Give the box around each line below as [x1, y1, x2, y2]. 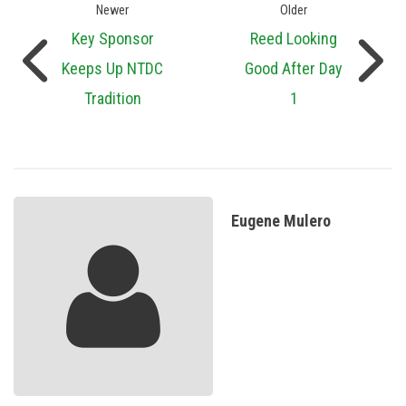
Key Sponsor [71, 29, 154, 49]
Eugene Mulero [231, 211, 331, 231]
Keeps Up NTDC [62, 59, 163, 79]
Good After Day [245, 59, 343, 79]
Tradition [83, 89, 141, 109]
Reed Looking [250, 29, 337, 49]
